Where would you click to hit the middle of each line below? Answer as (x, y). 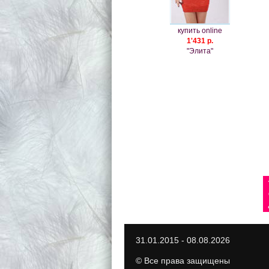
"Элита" (200, 51)
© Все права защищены (183, 261)
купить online (200, 31)
